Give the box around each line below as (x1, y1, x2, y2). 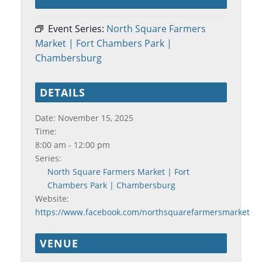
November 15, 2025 (58, 112, 133, 123)
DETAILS (40, 85, 85, 99)
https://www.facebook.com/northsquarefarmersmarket (35, 206, 250, 218)
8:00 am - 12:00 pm (35, 139, 110, 150)
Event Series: (48, 22, 106, 35)
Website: (35, 192, 69, 204)
